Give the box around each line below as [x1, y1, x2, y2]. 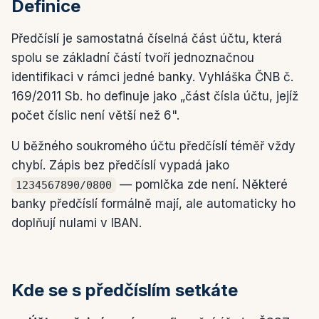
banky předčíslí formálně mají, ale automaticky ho [11, 197, 296, 211]
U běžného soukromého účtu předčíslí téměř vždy [11, 139, 296, 153]
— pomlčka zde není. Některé [116, 177, 288, 192]
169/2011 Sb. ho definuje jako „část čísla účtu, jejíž [11, 89, 298, 103]
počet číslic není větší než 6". [11, 108, 179, 122]
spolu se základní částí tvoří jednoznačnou [11, 51, 254, 65]
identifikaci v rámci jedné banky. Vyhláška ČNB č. [11, 70, 293, 84]
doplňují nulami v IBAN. [11, 216, 142, 230]
